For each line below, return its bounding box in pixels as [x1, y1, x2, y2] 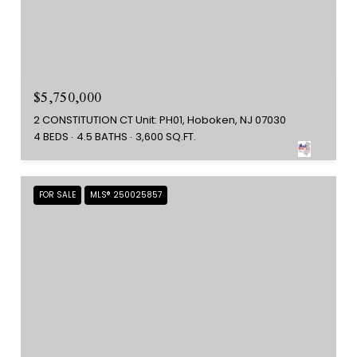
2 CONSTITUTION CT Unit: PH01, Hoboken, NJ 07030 [33, 112, 286, 127]
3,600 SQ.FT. [135, 128, 196, 144]
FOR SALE [39, 188, 76, 201]
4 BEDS [33, 128, 69, 144]
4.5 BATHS [76, 128, 127, 144]
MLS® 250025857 [90, 188, 162, 201]
